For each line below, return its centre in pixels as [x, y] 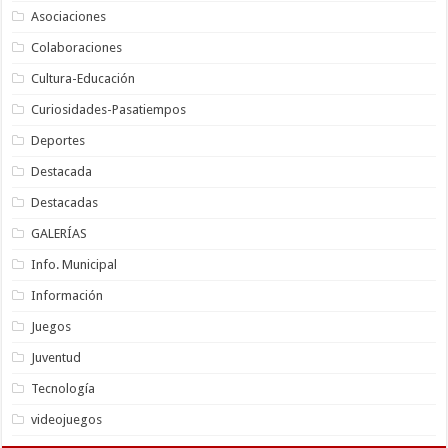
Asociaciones [69, 16]
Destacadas [65, 202]
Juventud [56, 357]
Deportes [58, 140]
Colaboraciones [77, 47]
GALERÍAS [59, 233]
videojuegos [67, 419]
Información [67, 295]
